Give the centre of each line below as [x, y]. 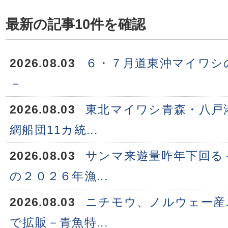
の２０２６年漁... [59, 176]
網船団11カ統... [54, 130]
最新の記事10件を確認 [76, 24]
